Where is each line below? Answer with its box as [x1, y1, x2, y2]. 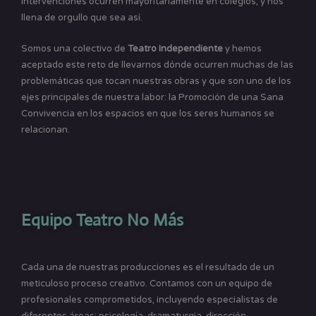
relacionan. [21, 123, 70, 135]
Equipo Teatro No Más [21, 209, 183, 231]
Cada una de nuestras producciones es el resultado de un [21, 261, 274, 273]
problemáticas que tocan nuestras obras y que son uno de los [21, 75, 291, 87]
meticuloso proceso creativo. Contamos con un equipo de [21, 277, 272, 289]
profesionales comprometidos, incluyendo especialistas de [21, 293, 278, 305]
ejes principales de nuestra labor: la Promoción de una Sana [21, 91, 284, 103]
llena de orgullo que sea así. [21, 11, 145, 23]
